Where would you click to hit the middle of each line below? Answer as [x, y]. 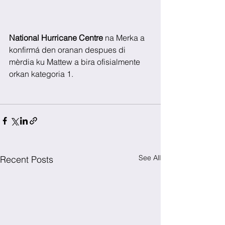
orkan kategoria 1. [41, 74]
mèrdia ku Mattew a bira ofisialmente [76, 62]
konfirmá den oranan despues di [68, 49]
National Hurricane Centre [56, 37]
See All [150, 157]
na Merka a [125, 37]
